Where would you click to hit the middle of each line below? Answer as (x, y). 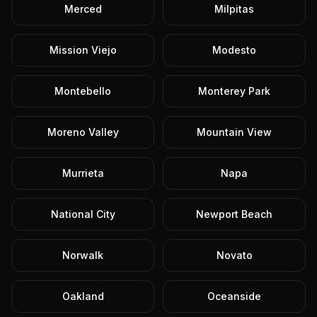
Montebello (83, 91)
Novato (234, 255)
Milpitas (234, 9)
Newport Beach (234, 214)
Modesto (234, 50)
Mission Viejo (83, 50)
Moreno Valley (83, 132)
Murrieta (83, 173)
